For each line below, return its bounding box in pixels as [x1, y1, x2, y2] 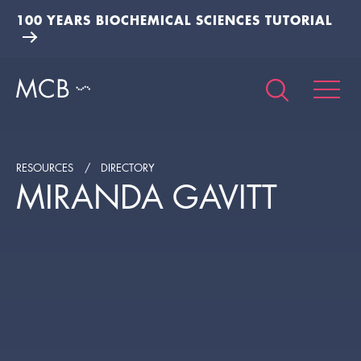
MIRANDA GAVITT [16, 176, 277, 218]
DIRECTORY [101, 160, 155, 175]
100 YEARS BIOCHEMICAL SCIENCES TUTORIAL [16, 11, 332, 28]
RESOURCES [16, 160, 73, 175]
